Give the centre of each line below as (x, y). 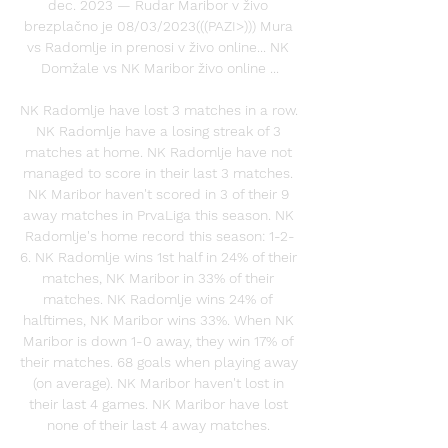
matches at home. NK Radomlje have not (158, 151)
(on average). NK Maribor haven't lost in (158, 382)
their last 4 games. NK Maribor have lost (158, 403)
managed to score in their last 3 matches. (158, 172)
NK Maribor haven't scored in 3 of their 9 (158, 193)
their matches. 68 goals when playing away (159, 361)
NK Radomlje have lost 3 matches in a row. (159, 109)
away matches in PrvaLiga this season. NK (158, 214)
